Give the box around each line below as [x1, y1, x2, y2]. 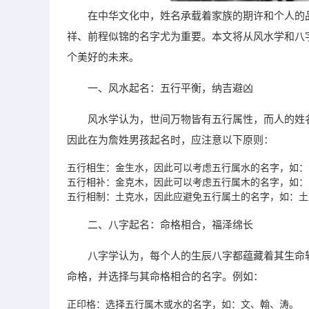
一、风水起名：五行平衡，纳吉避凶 [88, 81, 253, 94]
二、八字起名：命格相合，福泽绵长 [88, 218, 253, 230]
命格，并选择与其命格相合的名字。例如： [67, 270, 263, 282]
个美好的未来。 [67, 50, 139, 63]
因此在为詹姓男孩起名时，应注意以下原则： [67, 133, 274, 146]
